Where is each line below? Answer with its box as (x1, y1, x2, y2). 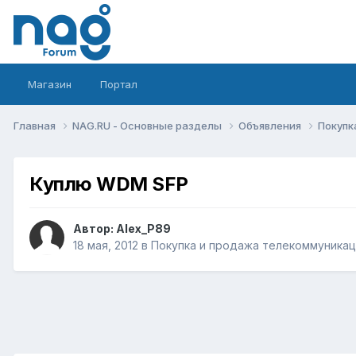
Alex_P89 (116, 222, 171, 236)
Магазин (28, 78, 72, 91)
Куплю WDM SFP (29, 172, 188, 195)
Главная (14, 118, 58, 132)
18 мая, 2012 (73, 238, 138, 253)
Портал (100, 78, 137, 91)
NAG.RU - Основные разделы (72, 118, 224, 132)
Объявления (238, 118, 304, 132)
